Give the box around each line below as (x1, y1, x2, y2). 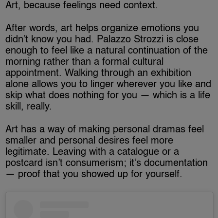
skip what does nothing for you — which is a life (5, 91, 211, 101)
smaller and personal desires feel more (5, 136, 174, 146)
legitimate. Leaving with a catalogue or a (5, 147, 180, 157)
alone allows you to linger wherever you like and (5, 79, 212, 90)
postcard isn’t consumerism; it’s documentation (5, 158, 208, 168)
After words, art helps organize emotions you (5, 23, 200, 34)
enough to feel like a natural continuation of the (5, 46, 208, 56)
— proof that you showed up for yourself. (5, 169, 183, 180)
